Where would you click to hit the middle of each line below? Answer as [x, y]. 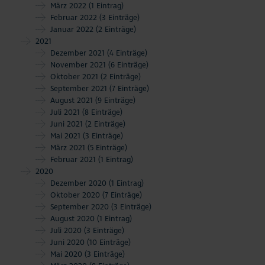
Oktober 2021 [75, 77]
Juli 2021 [66, 112]
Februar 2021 [74, 159]
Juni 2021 [68, 124]
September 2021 [80, 88]
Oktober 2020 [76, 195]
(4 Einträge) [127, 53]
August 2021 [73, 100]
